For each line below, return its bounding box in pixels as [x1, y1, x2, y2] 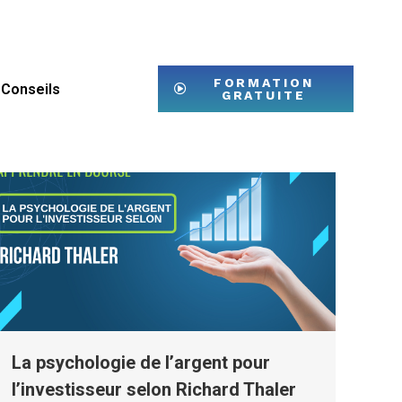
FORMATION [213, 74, 314, 90]
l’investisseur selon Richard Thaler [12, 378, 296, 400]
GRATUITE [221, 87, 306, 102]
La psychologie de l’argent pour [12, 351, 270, 373]
